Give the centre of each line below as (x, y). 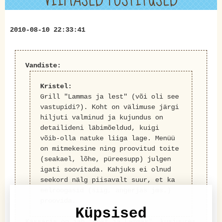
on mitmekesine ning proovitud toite (109, 149)
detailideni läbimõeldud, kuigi (99, 128)
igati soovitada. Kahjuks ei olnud (105, 169)
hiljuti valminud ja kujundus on (101, 117)
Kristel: (56, 86)
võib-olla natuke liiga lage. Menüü (107, 138)
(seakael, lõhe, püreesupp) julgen (105, 159)
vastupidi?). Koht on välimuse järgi (109, 107)
